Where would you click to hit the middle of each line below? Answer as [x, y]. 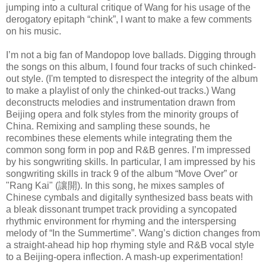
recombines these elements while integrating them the [119, 138]
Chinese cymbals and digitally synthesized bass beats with [129, 198]
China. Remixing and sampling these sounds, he [108, 126]
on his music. [34, 31]
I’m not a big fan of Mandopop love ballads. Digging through [131, 55]
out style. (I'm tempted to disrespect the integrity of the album [132, 79]
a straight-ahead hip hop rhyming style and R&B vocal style [130, 245]
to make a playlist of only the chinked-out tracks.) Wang [121, 91]
